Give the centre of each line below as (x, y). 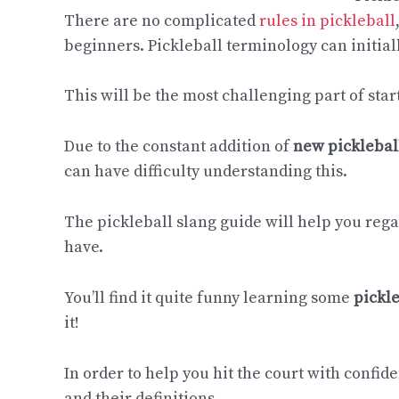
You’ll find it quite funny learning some (209, 297)
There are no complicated (162, 20)
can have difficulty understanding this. (206, 172)
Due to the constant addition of (179, 147)
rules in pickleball (327, 20)
